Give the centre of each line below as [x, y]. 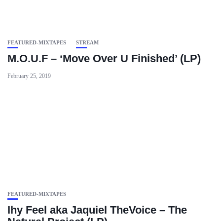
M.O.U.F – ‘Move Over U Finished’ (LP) [104, 58]
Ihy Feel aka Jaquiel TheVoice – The [97, 210]
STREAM [87, 42]
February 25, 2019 [29, 76]
